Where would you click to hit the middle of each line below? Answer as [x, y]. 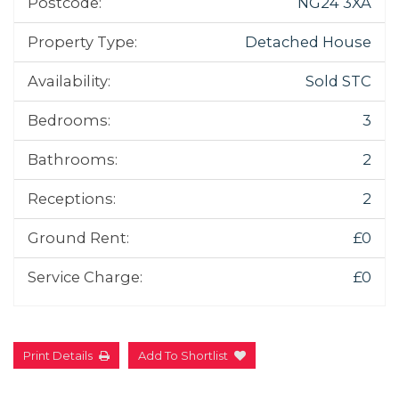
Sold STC [338, 81]
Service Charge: [85, 277]
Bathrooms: [73, 159]
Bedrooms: [69, 120]
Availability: [69, 81]
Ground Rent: [78, 237]
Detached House [308, 41]
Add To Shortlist [183, 355]
